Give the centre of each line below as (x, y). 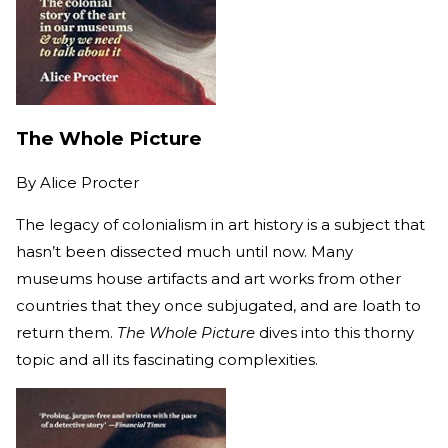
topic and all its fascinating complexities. (167, 360)
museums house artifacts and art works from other (208, 279)
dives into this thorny (334, 333)
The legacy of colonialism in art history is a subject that (220, 225)
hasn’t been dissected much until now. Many (184, 252)
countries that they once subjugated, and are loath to (218, 306)
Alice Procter (89, 183)
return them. (66, 333)
